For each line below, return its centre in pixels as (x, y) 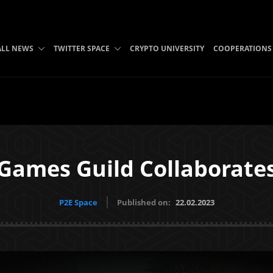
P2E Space (78, 202)
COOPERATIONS (242, 48)
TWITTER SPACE (81, 48)
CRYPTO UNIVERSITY (167, 48)
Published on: (144, 202)
